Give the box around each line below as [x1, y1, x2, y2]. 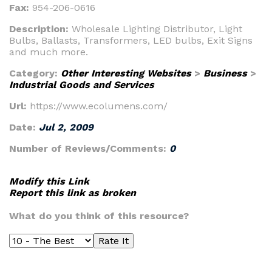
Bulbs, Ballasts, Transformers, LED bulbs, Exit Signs [9, 35, 253, 46]
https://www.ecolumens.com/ [30, 100, 168, 112]
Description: [9, 23, 72, 35]
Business [203, 67, 247, 79]
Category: [9, 67, 58, 79]
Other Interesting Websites [61, 67, 191, 79]
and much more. [9, 46, 88, 58]
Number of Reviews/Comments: [9, 143, 169, 154]
